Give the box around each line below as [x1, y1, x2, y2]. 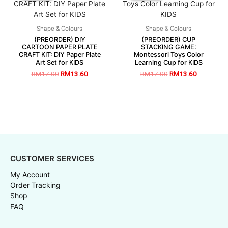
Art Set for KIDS [36, 59, 83, 67]
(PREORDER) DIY [34, 36, 85, 44]
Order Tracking [10, 180, 61, 189]
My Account [10, 169, 50, 179]
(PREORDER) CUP [141, 36, 195, 44]
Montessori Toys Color [133, 51, 204, 59]
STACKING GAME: [140, 43, 196, 51]
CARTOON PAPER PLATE [21, 43, 98, 51]
